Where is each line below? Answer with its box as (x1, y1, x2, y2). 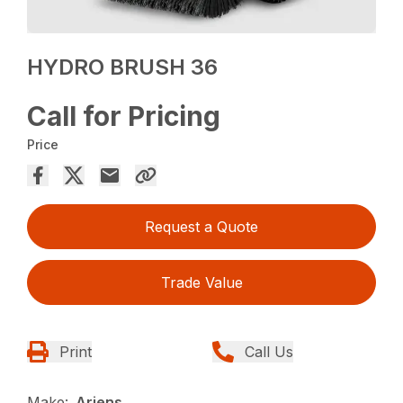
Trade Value (160, 273, 243, 292)
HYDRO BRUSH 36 (27, 54, 219, 81)
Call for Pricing (27, 100, 221, 133)
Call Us (245, 343, 293, 362)
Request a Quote (145, 218, 258, 237)
